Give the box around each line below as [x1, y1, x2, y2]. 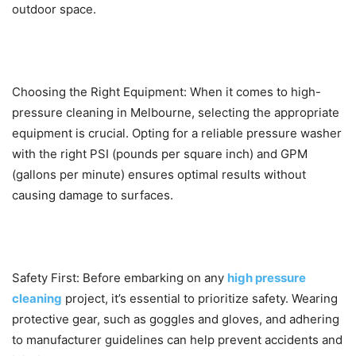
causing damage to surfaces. [12, 188, 173, 203]
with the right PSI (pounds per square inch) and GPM [12, 146, 308, 162]
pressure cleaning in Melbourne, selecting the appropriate [12, 105, 339, 121]
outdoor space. [12, 2, 96, 17]
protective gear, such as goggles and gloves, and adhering [12, 311, 339, 327]
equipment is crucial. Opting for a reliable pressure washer [12, 126, 342, 141]
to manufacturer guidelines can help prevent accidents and [12, 332, 342, 348]
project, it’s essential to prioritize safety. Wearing [62, 291, 338, 307]
